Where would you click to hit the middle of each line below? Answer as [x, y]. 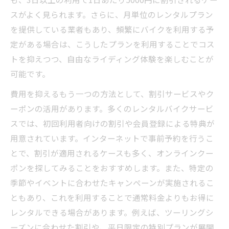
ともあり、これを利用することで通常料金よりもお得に [112, 197]
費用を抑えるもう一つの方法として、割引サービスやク [112, 94]
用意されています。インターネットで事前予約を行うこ [112, 138]
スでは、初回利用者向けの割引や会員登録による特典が [112, 123]
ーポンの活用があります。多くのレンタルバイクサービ [112, 108]
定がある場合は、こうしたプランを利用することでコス [112, 44]
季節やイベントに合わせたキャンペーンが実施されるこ [112, 182]
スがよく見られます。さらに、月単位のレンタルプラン [112, 14]
